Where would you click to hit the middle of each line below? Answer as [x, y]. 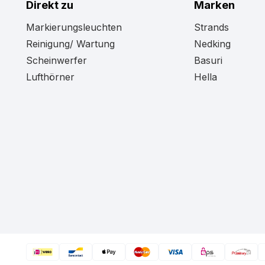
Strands [212, 27]
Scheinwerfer [57, 60]
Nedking [213, 44]
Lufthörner [51, 77]
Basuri [209, 60]
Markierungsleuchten [74, 27]
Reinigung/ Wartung [71, 44]
